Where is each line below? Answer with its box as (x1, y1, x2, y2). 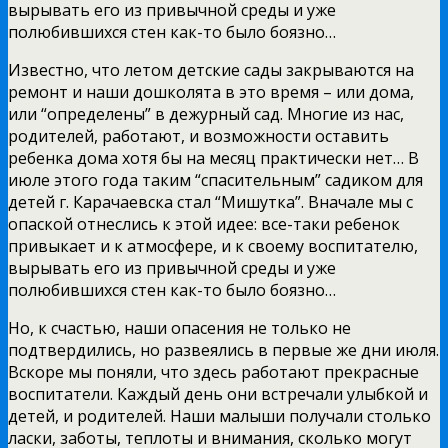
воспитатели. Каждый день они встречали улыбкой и (8, 382, 428, 405)
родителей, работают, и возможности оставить (8, 124, 389, 147)
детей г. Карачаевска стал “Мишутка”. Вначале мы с (8, 190, 413, 213)
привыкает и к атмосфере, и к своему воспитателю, (8, 234, 418, 257)
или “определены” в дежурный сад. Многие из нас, (8, 102, 404, 125)
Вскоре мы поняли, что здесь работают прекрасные (8, 360, 419, 383)
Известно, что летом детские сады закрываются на (8, 58, 414, 81)
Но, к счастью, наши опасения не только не (8, 316, 351, 339)
